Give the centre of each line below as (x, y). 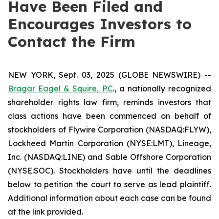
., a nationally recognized (162, 88)
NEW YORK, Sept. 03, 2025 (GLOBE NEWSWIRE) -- (109, 75)
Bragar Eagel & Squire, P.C (60, 88)
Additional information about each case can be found (109, 198)
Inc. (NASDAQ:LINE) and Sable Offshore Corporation (109, 157)
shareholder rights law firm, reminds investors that (109, 102)
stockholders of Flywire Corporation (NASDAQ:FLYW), (109, 130)
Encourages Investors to (100, 24)
